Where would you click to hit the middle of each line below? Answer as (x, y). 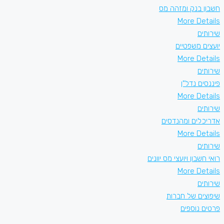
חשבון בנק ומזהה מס (189, 9)
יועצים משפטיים (198, 46)
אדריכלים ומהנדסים (191, 121)
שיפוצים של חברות (193, 196)
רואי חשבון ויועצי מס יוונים (184, 159)
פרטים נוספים (200, 209)
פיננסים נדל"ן (200, 84)
